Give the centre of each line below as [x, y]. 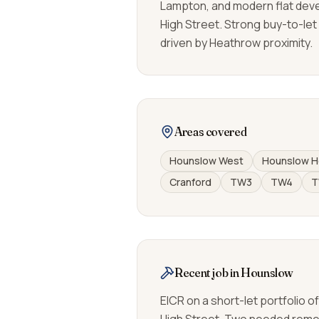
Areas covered [211, 131]
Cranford [190, 182]
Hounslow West [206, 161]
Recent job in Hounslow [234, 272]
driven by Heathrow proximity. [236, 43]
